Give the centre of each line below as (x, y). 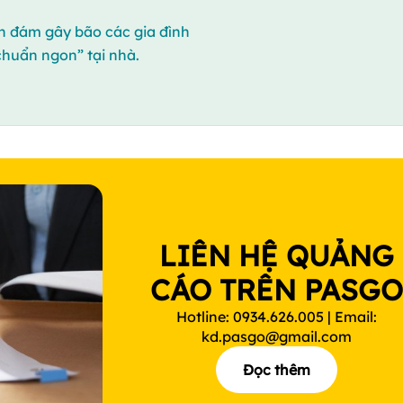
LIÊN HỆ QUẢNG (277, 255)
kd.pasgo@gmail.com (277, 336)
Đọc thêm (277, 370)
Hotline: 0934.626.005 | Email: (277, 317)
